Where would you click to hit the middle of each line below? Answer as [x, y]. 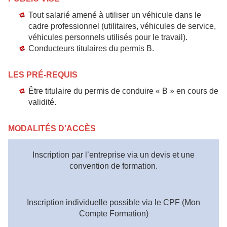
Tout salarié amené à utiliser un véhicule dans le [115, 15]
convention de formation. [113, 166]
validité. [42, 102]
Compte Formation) [113, 214]
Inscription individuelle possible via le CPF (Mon [113, 202]
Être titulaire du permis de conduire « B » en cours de [123, 91]
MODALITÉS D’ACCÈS [52, 128]
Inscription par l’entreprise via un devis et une [113, 155]
